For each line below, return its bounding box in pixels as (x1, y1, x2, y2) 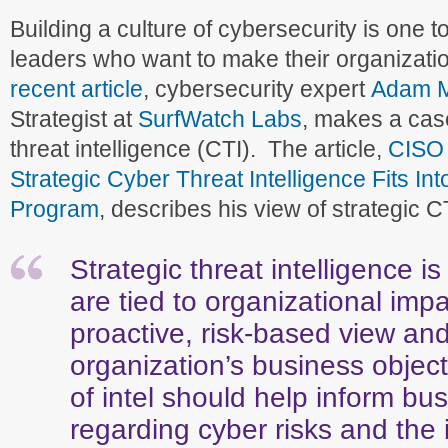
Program (10, 196, 99, 222)
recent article (10, 76, 143, 102)
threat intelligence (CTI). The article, (10, 136, 388, 162)
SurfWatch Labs (138, 106, 302, 132)
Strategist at (10, 106, 138, 132)
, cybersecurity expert (143, 76, 371, 102)
